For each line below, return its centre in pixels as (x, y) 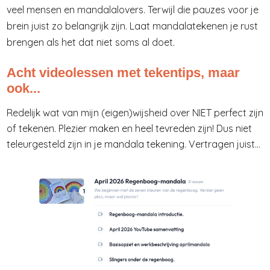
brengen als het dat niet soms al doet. (91, 42)
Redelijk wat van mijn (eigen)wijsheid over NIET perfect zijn (135, 113)
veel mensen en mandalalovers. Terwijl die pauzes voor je (133, 9)
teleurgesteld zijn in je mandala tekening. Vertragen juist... (133, 144)
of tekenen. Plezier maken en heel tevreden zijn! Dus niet (129, 129)
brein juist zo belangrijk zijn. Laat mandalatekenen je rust (132, 26)
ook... (24, 89)
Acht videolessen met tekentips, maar (123, 73)
